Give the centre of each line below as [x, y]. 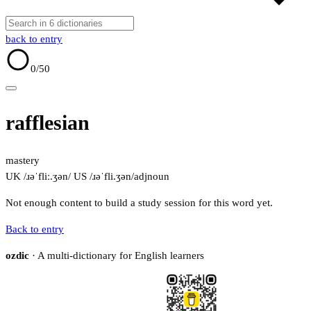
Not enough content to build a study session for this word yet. [139, 203]
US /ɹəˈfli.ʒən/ [102, 177]
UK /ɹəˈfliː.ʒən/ [38, 177]
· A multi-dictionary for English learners [117, 256]
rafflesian [48, 123]
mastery [23, 161]
